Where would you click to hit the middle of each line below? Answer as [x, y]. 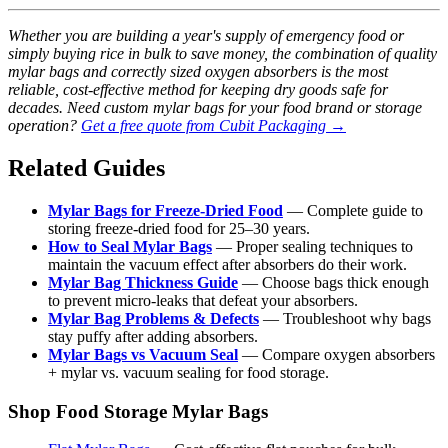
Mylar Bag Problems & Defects [153, 318]
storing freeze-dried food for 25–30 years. [179, 228]
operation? [44, 126]
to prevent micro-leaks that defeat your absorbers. [203, 300]
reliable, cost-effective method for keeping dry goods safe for [198, 90]
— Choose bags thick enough [333, 282]
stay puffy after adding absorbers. [153, 336]
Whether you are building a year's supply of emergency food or [206, 36]
